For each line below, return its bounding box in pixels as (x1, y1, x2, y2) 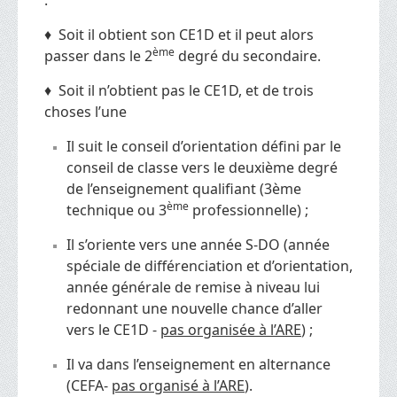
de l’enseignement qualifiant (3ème (66, 178, 301, 198)
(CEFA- (66, 375, 112, 395)
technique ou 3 (66, 199, 167, 220)
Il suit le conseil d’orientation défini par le (66, 136, 341, 156)
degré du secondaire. (175, 45, 321, 66)
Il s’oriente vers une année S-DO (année (66, 234, 330, 254)
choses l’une (44, 101, 127, 121)
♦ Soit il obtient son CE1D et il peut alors (44, 24, 314, 44)
